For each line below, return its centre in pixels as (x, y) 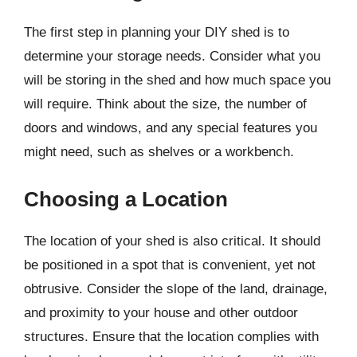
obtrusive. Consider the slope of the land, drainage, (176, 288)
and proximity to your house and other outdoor (161, 312)
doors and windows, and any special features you (171, 128)
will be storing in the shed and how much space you (177, 80)
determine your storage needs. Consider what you (172, 56)
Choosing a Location (126, 199)
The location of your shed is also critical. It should (172, 241)
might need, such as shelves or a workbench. (159, 152)
